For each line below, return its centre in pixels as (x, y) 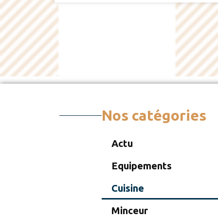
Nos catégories (154, 115)
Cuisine (127, 188)
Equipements (141, 165)
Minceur (129, 210)
